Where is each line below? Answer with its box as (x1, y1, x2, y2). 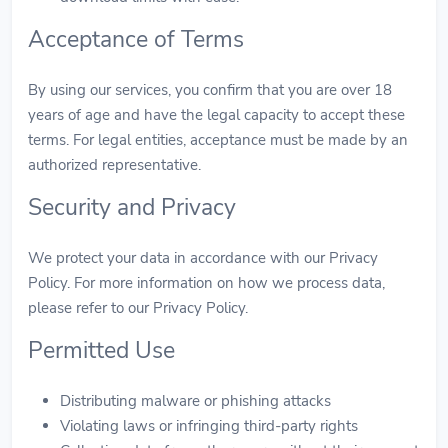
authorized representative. (28, 154, 201, 175)
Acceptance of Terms (28, 23, 244, 55)
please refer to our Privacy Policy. (28, 297, 248, 318)
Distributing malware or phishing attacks (60, 390, 331, 411)
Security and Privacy (28, 191, 236, 223)
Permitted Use (28, 334, 175, 366)
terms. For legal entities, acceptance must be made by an (28, 129, 408, 150)
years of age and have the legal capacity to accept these (28, 104, 405, 125)
